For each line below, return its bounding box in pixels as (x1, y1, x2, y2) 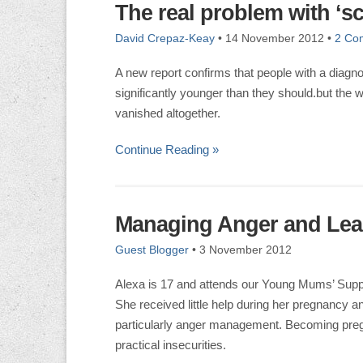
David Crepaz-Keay (115, 32, 215, 45)
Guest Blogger (115, 243, 189, 256)
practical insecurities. (115, 339, 226, 352)
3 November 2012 (199, 243, 292, 256)
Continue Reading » (115, 143, 219, 156)
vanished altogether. (115, 107, 220, 120)
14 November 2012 (225, 32, 324, 45)
